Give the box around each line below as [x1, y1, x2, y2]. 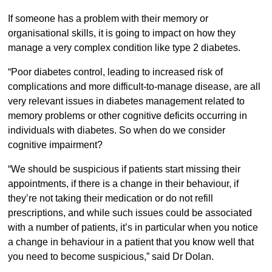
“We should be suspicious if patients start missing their [7, 164, 240, 175]
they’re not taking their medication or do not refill [7, 193, 213, 204]
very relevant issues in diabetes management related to [7, 96, 245, 107]
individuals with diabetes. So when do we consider [7, 125, 225, 136]
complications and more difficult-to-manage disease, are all [7, 81, 260, 92]
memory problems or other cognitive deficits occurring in [7, 110, 247, 121]
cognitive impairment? [7, 140, 103, 151]
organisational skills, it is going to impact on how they [7, 28, 236, 39]
